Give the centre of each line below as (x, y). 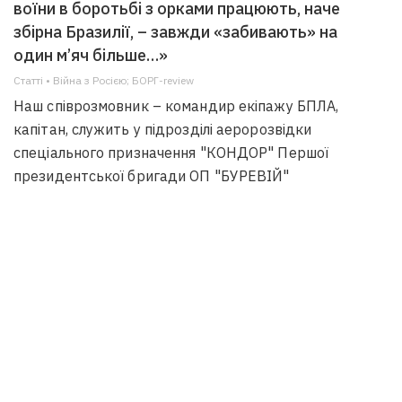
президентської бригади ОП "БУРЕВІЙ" (152, 176)
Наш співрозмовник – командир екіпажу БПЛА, (176, 106)
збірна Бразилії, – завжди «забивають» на (175, 32)
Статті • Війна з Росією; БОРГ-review (104, 81)
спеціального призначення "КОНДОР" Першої (171, 153)
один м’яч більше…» (91, 56)
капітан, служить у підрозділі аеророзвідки (163, 130)
